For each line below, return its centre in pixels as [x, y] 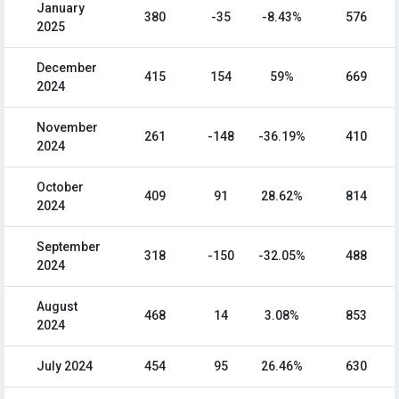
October [60, 187]
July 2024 [65, 366]
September [69, 247]
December [67, 68]
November [67, 128]
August [57, 307]
